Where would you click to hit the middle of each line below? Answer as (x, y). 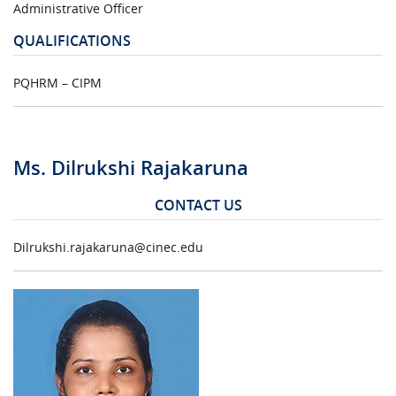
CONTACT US (198, 205)
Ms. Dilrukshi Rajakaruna (131, 168)
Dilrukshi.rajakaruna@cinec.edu (108, 247)
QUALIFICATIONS (72, 40)
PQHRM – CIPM (57, 82)
